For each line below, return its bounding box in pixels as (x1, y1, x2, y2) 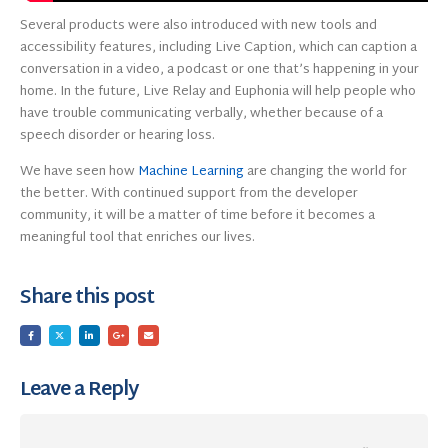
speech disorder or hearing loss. (20, 123, 215, 148)
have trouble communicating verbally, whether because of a (20, 101, 383, 126)
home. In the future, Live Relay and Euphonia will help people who (20, 79, 416, 104)
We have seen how (20, 160, 138, 185)
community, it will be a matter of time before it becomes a (20, 204, 375, 229)
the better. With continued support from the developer (20, 182, 358, 207)
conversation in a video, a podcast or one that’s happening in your (20, 57, 419, 82)
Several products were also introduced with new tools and (20, 13, 377, 38)
